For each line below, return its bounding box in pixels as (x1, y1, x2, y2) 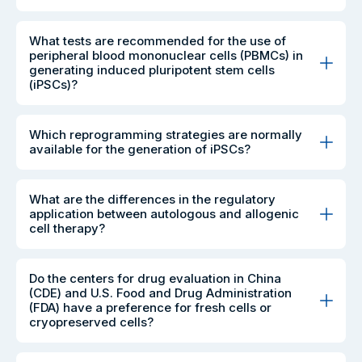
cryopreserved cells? (29, 314, 154, 330)
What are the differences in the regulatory (29, 191, 276, 207)
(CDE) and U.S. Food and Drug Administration (29, 284, 292, 301)
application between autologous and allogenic (29, 205, 299, 221)
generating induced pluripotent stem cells (29, 61, 275, 78)
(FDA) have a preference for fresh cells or (29, 299, 271, 315)
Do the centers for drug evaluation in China (29, 270, 281, 286)
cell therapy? (29, 220, 105, 236)
